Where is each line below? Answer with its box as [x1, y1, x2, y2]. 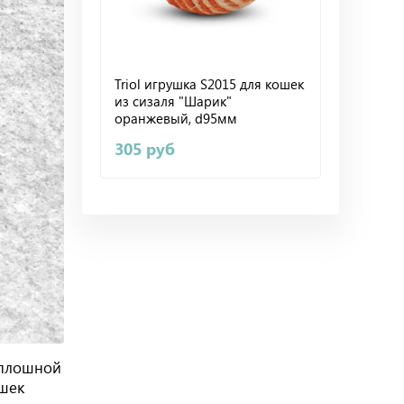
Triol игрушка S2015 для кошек [115, 74, 304, 93]
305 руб [115, 137, 175, 160]
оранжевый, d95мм [115, 108, 237, 127]
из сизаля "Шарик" [115, 91, 232, 110]
